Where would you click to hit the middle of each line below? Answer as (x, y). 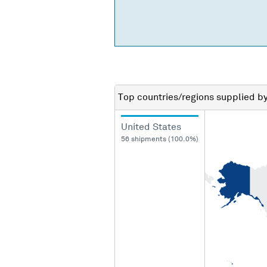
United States (151, 127)
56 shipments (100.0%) (160, 139)
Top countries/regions (167, 97)
